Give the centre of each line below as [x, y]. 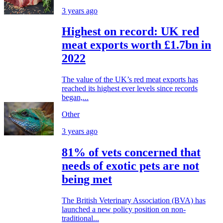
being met [87, 179]
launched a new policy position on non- [124, 210]
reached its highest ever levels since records [130, 89]
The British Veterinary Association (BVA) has [134, 201]
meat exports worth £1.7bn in [136, 45]
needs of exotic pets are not [130, 166]
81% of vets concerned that [131, 153]
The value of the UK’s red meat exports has [130, 80]
